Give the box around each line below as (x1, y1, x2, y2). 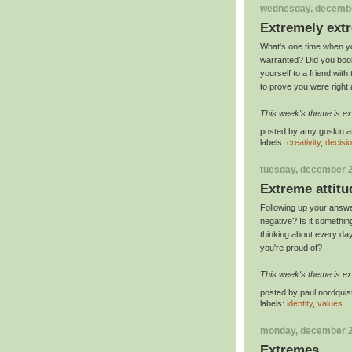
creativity (287, 137, 321, 147)
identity (287, 299, 313, 308)
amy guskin (300, 126, 344, 137)
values (317, 299, 343, 308)
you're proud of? (260, 243, 322, 253)
